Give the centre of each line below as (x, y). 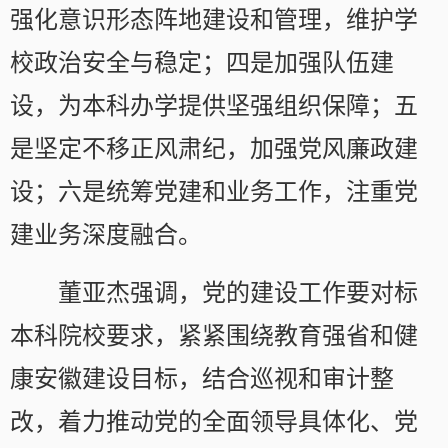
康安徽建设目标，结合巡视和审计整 (202, 379)
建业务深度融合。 (106, 235)
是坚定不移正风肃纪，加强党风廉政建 (214, 149)
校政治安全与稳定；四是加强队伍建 (202, 63)
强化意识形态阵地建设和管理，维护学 (214, 20)
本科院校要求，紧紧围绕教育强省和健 (214, 336)
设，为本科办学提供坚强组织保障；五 (214, 106)
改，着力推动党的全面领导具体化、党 (214, 422)
